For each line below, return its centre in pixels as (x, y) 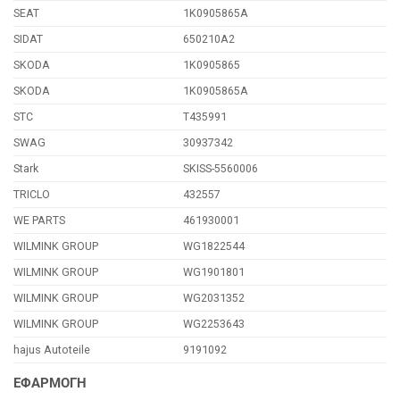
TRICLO (32, 194)
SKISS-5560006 (221, 168)
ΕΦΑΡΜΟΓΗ (50, 383)
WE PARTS (39, 220)
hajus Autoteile (52, 349)
